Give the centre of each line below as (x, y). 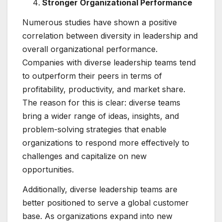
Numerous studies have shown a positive (100, 22)
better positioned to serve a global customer (106, 202)
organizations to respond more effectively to (106, 142)
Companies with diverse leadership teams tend (109, 62)
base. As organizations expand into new (97, 216)
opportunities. (48, 169)
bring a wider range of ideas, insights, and (101, 116)
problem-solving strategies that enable (94, 129)
